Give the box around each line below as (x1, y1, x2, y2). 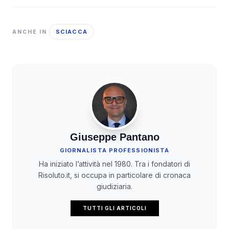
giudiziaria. (97, 182, 132, 191)
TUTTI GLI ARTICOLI (82, 205, 147, 212)
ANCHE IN (12, 28, 47, 35)
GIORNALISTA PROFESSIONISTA (59, 147, 170, 154)
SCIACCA (56, 28, 87, 36)
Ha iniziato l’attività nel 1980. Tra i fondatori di (39, 159, 190, 169)
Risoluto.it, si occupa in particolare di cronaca (38, 171, 191, 180)
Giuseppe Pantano (70, 131, 159, 143)
